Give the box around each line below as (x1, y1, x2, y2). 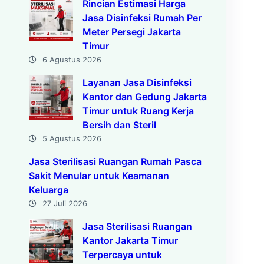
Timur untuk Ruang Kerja (82, 105, 194, 117)
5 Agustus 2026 (42, 134, 101, 143)
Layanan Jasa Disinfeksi (82, 77, 192, 88)
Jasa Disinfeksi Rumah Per (82, 12, 202, 24)
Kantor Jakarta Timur (82, 235, 178, 246)
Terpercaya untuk (82, 249, 162, 260)
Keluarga (28, 184, 68, 196)
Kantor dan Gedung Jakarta (82, 91, 207, 103)
